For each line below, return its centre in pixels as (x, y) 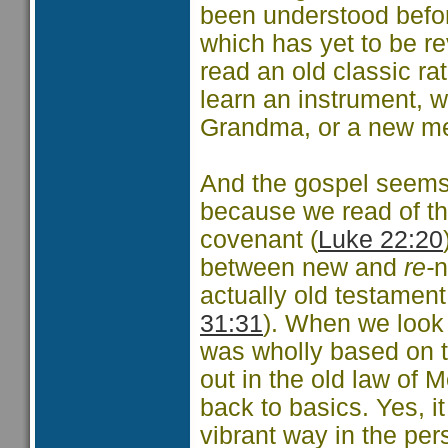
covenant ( (259, 239)
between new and (302, 267)
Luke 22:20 (380, 239)
